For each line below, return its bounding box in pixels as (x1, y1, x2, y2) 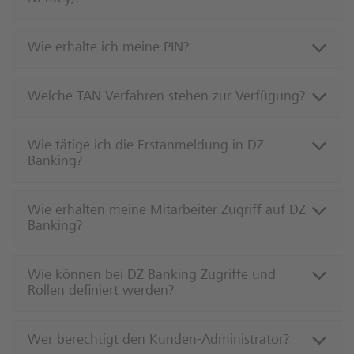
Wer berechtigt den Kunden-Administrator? (28, 333, 293, 348)
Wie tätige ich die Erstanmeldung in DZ (28, 139, 264, 154)
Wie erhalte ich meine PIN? (28, 41, 189, 56)
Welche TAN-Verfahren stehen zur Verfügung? (28, 90, 306, 105)
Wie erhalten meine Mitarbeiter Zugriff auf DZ (28, 204, 306, 219)
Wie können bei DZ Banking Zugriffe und (28, 269, 276, 284)
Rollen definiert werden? (28, 284, 174, 299)
